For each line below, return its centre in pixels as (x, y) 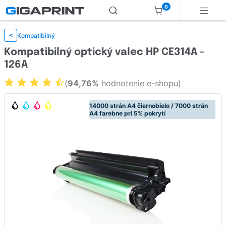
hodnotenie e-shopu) (140, 83)
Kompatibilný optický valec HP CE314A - (104, 52)
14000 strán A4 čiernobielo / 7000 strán (149, 106)
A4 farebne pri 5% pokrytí (127, 113)
